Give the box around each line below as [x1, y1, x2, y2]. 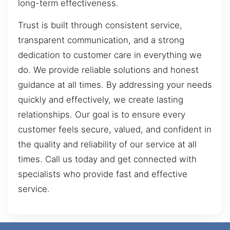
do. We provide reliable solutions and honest [18, 65, 199, 75]
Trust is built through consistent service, [18, 20, 182, 31]
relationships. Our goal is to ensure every [18, 109, 185, 120]
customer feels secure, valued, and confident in [18, 124, 212, 135]
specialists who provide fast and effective [18, 169, 187, 180]
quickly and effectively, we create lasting [18, 94, 183, 105]
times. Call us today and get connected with [18, 154, 197, 165]
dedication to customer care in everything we [18, 50, 202, 61]
